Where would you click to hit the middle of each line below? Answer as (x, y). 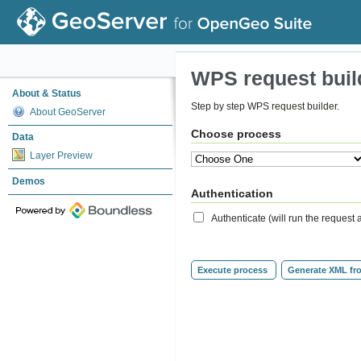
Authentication (232, 194)
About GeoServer (68, 112)
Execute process (232, 270)
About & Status (47, 93)
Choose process (236, 134)
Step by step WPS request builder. (265, 106)
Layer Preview (61, 156)
